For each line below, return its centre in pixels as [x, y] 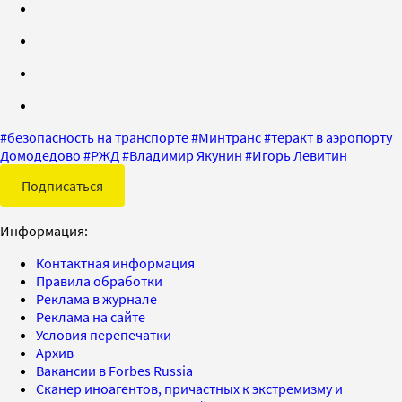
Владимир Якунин [186, 155]
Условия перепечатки [104, 334]
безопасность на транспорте [98, 137]
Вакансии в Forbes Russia [114, 370]
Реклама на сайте [91, 316]
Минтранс [230, 137]
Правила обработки [99, 280]
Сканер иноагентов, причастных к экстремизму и [189, 388]
